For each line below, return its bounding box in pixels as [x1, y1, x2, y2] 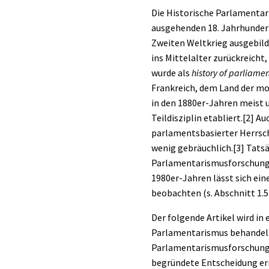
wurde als [151, 66, 192, 79]
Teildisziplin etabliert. [151, 111, 243, 124]
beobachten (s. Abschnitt [151, 186, 257, 199]
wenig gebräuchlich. [151, 141, 233, 154]
